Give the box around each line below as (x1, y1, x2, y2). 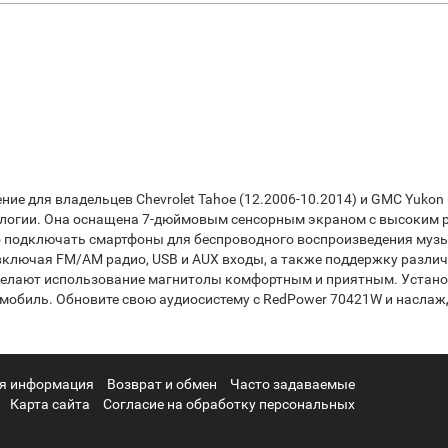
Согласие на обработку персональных (103, 396, 355, 412)
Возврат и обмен (107, 376, 217, 392)
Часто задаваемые (230, 376, 355, 392)
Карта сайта (10, 396, 90, 412)
